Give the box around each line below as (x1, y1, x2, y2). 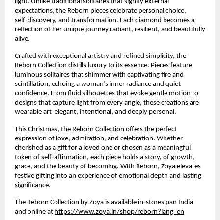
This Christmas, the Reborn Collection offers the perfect (15, 125, 177, 133)
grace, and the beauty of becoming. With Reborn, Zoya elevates (15, 163, 201, 170)
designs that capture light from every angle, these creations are (15, 99, 199, 107)
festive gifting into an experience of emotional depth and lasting (15, 172, 201, 180)
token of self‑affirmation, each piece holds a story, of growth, (15, 153, 194, 161)
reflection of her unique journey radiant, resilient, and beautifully (15, 26, 205, 33)
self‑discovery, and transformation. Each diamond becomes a (15, 16, 194, 24)
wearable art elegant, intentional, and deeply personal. (15, 108, 176, 116)
